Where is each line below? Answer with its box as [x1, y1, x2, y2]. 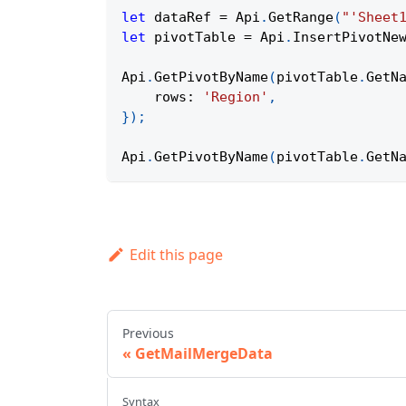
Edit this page [129, 245, 223, 266]
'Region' [203, 89, 268, 106]
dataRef [146, 9, 219, 26]
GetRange [268, 9, 333, 26]
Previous [122, 324, 174, 343]
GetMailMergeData [135, 343, 273, 364]
